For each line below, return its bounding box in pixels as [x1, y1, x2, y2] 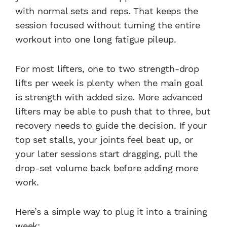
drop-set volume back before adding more [15, 162, 198, 173]
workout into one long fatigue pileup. [15, 33, 176, 45]
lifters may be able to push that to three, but [15, 105, 211, 117]
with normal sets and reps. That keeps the [15, 5, 198, 16]
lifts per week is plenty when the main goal [15, 77, 203, 88]
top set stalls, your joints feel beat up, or [15, 134, 193, 145]
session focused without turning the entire [15, 19, 200, 30]
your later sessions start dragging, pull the [15, 148, 198, 159]
